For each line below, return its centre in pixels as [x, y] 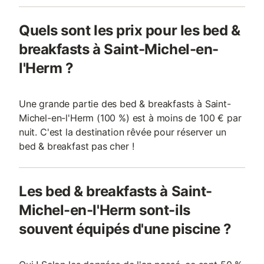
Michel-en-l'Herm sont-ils [105, 210]
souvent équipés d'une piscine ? [125, 229]
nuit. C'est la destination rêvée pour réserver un [123, 132]
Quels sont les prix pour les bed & [130, 30]
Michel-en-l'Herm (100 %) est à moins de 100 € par [130, 118]
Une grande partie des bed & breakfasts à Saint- [125, 104]
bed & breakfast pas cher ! [77, 146]
